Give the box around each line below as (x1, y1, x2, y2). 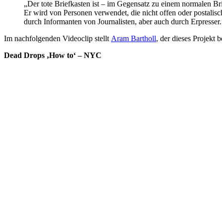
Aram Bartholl (111, 34, 156, 43)
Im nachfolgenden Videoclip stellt (4, 34, 111, 43)
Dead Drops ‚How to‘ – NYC (4, 51, 102, 60)
